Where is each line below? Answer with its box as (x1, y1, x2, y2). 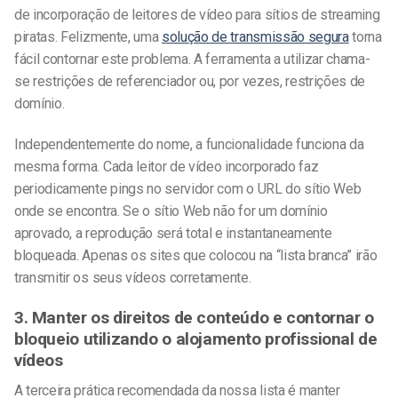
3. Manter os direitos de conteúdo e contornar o (14, 306, 374, 328)
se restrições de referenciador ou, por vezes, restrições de (14, 72, 366, 90)
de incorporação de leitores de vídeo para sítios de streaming (14, 5, 380, 23)
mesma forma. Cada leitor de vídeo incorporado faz (14, 157, 319, 175)
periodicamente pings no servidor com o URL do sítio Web (14, 179, 362, 197)
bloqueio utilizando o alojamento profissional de (14, 328, 378, 349)
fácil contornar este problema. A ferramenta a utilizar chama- (14, 50, 370, 68)
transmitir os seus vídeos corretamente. (14, 268, 251, 286)
